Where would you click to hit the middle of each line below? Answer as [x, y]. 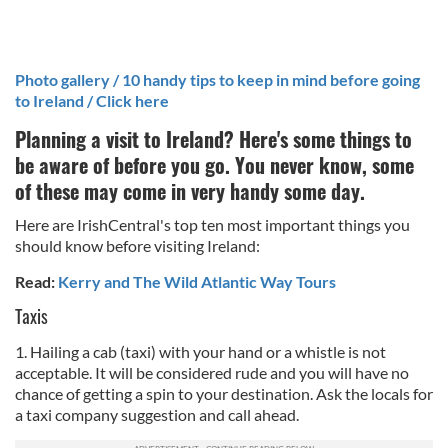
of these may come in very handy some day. [190, 191]
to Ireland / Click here [92, 100]
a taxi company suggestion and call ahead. [157, 414]
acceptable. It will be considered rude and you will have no [212, 372]
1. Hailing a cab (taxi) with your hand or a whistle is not [200, 351]
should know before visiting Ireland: [137, 245]
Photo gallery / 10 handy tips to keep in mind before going [217, 79]
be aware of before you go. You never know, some [214, 165]
